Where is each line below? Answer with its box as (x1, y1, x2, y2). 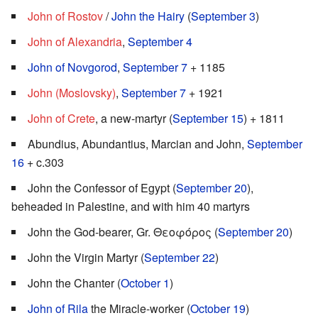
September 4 (128, 33, 192, 50)
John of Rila (28, 300, 88, 317)
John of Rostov (28, 7, 103, 24)
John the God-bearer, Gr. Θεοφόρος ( (28, 223, 218, 240)
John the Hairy (111, 7, 185, 24)
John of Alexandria (28, 33, 122, 50)
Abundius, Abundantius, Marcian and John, (28, 135, 247, 152)
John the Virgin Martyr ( (28, 248, 144, 265)
